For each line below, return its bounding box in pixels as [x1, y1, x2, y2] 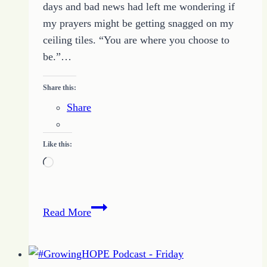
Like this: [43, 139, 72, 148]
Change [91, 217, 123, 229]
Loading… [53, 157, 100, 169]
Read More [43, 206, 91, 218]
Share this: [43, 83, 76, 92]
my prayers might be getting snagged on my [43, 17, 234, 29]
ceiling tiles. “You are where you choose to [43, 33, 229, 46]
